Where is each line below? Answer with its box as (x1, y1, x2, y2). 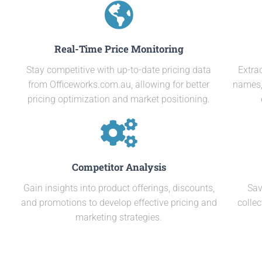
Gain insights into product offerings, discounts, (23, 182, 215, 194)
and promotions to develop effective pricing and (20, 197, 217, 208)
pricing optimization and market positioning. (27, 94, 211, 105)
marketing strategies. (75, 212, 163, 223)
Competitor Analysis (71, 160, 166, 174)
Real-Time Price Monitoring (54, 42, 184, 56)
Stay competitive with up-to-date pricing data (26, 64, 212, 75)
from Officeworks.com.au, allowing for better (28, 79, 210, 90)
